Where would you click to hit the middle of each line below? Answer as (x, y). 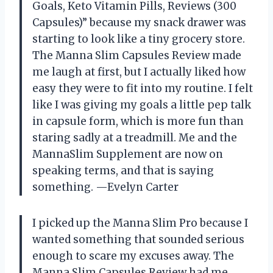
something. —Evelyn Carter (105, 187)
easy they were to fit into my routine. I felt (143, 89)
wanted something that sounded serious (138, 240)
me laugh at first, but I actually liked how (139, 72)
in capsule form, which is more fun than (138, 122)
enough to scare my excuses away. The (133, 256)
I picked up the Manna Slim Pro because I (140, 223)
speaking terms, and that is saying (123, 171)
